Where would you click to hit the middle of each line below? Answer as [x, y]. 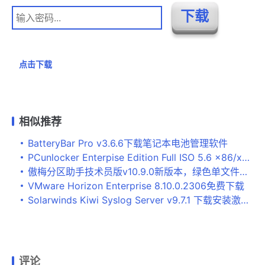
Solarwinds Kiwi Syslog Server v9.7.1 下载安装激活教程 [134, 200]
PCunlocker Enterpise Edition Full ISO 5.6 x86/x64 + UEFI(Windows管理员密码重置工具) [135, 157]
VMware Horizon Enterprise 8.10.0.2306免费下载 [136, 185]
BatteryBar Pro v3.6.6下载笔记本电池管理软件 [128, 143]
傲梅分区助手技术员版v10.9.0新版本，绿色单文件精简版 [134, 171]
